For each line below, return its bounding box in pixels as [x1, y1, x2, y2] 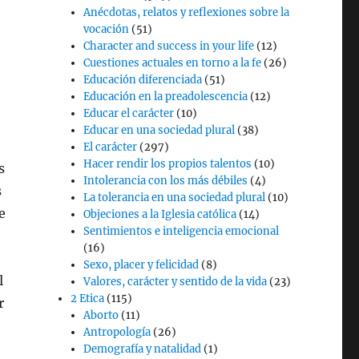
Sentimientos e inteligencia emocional [83, 224, 280, 238]
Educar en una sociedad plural [83, 123, 236, 137]
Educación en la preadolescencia [83, 90, 248, 103]
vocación [83, 22, 130, 36]
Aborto [83, 309, 119, 322]
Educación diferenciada [83, 73, 203, 87]
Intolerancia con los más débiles [83, 174, 248, 188]
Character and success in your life [83, 39, 255, 53]
